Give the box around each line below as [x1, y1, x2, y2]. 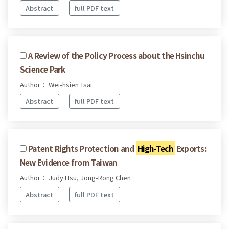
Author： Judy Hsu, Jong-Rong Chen [20, 173, 131, 183]
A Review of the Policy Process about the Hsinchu [28, 49, 204, 61]
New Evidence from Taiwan [20, 156, 118, 168]
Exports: [174, 143, 206, 154]
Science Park [20, 63, 65, 75]
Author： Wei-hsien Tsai [20, 79, 92, 89]
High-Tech [137, 143, 173, 154]
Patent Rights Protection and [28, 143, 136, 154]
